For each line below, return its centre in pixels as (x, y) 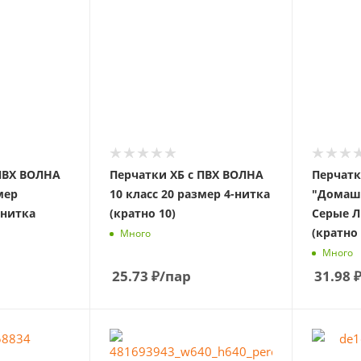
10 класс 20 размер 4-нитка (189, 194)
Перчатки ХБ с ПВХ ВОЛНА (186, 174)
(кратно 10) (142, 213)
